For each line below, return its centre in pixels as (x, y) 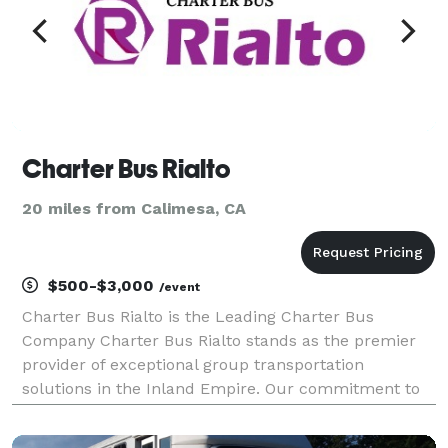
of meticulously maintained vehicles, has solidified (216, 436)
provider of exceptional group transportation (193, 364)
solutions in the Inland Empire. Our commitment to (221, 388)
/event (179, 286)
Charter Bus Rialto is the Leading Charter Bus (198, 316)
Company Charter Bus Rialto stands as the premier (219, 340)
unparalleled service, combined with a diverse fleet (220, 412)
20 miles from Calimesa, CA (134, 208)
